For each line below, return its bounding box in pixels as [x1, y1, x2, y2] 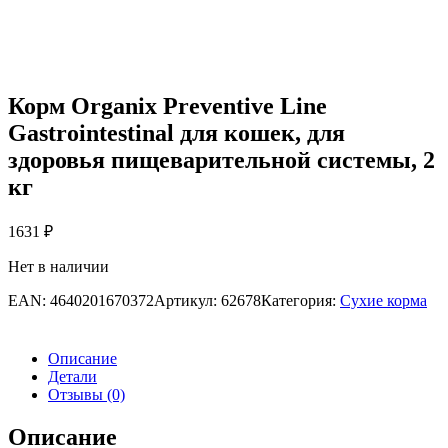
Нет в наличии [8, 258, 109, 276]
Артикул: [154, 292, 221, 310]
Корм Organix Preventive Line [8, 92, 327, 119]
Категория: [261, 292, 340, 310]
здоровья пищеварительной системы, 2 [8, 146, 435, 173]
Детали [48, 368, 97, 386]
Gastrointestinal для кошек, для [8, 119, 345, 146]
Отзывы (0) [48, 386, 125, 404]
